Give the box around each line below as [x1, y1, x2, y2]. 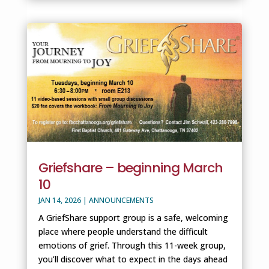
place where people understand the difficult [38, 225, 208, 237]
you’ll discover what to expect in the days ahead [38, 253, 228, 265]
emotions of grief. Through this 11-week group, [38, 239, 226, 251]
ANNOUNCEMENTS [88, 195, 154, 205]
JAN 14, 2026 [38, 195, 81, 205]
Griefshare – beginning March [38, 158, 223, 177]
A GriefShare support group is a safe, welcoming [38, 211, 228, 223]
